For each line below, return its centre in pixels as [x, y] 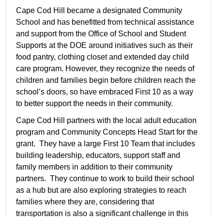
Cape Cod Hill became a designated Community [99, 11]
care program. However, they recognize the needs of [105, 69]
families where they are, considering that [85, 202]
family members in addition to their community [94, 167]
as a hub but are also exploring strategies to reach [101, 190]
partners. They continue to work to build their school [105, 179]
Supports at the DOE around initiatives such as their [104, 46]
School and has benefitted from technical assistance [105, 22]
